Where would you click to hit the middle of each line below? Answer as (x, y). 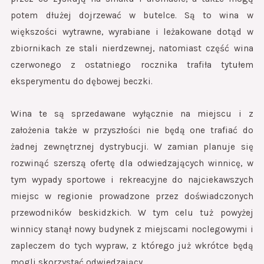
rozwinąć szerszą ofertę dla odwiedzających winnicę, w (132, 164)
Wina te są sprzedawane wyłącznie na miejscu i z (132, 114)
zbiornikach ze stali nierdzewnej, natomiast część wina (132, 49)
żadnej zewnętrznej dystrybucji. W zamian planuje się (132, 147)
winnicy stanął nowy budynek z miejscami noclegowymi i (132, 230)
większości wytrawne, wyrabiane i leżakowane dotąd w (132, 32)
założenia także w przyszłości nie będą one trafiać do (132, 131)
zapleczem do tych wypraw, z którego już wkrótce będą (132, 246)
